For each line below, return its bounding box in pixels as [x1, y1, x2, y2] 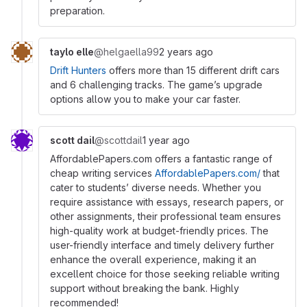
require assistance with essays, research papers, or [50, 196, 284, 208]
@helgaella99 [94, 46, 159, 58]
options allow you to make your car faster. [50, 93, 241, 105]
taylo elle [50, 46, 94, 58]
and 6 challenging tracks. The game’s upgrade [50, 79, 262, 90]
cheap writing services [50, 167, 155, 179]
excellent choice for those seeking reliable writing [50, 268, 280, 280]
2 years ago [159, 46, 213, 58]
